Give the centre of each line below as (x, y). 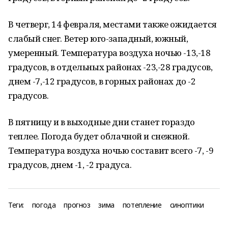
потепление (142, 205)
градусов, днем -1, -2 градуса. (70, 165)
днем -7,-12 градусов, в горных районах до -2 (102, 81)
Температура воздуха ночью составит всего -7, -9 (111, 150)
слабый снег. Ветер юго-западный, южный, (98, 38)
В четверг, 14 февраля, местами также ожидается (112, 24)
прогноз (77, 205)
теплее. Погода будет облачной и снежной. (99, 136)
